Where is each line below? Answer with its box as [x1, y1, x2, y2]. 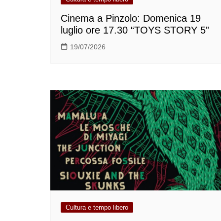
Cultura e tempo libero [66, 203, 128, 211]
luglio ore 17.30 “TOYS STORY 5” [61, 25, 209, 36]
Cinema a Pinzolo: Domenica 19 [61, 13, 201, 24]
